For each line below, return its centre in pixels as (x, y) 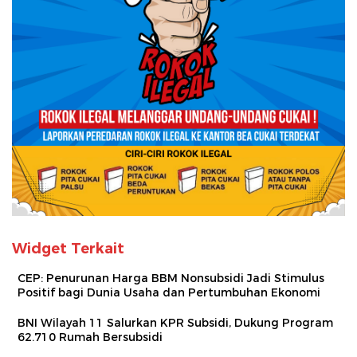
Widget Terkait (68, 248)
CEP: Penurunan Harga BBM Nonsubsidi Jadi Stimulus (171, 278)
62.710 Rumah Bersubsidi (90, 337)
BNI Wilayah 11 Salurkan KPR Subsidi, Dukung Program (175, 322)
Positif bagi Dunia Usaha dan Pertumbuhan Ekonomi (169, 292)
